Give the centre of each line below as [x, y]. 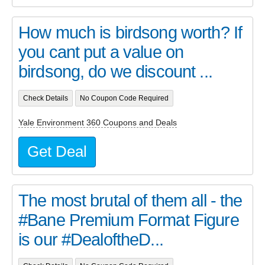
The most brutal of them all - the [130, 200]
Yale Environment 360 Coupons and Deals [98, 122]
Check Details [45, 98]
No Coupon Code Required [124, 98]
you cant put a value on [101, 52]
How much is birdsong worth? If [130, 32]
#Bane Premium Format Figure [129, 220]
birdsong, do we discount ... [115, 71]
